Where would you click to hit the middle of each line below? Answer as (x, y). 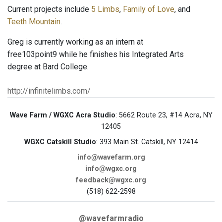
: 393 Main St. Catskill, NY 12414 (147, 142)
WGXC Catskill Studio (60, 142)
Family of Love (149, 9)
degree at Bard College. (48, 67)
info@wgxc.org (111, 169)
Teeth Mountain (34, 22)
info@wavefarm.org (111, 158)
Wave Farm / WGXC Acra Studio (62, 115)
